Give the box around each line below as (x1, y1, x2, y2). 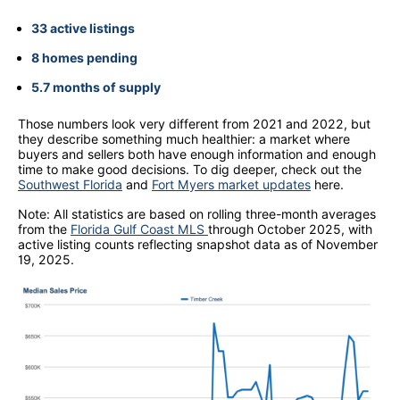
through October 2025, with (208, 221, 372, 237)
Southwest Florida (18, 176, 122, 192)
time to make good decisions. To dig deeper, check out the (18, 161, 362, 177)
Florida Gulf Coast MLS (71, 221, 208, 237)
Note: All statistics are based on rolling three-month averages (18, 205, 376, 221)
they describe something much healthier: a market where (18, 130, 350, 146)
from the (18, 221, 71, 237)
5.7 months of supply (31, 79, 161, 95)
